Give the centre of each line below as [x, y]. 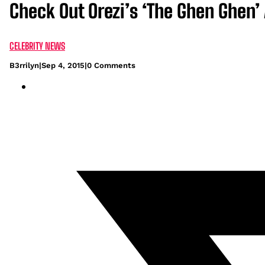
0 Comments [111, 65]
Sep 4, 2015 [63, 65]
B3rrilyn [24, 65]
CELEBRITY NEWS [37, 46]
